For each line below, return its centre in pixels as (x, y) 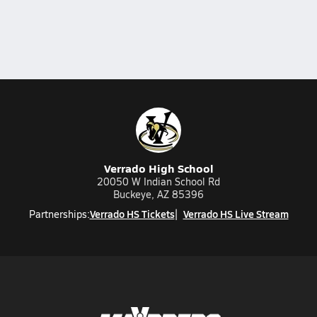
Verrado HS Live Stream (236, 214)
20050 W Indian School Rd (158, 181)
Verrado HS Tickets (132, 214)
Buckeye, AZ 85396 (158, 194)
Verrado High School (158, 168)
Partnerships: (59, 214)
